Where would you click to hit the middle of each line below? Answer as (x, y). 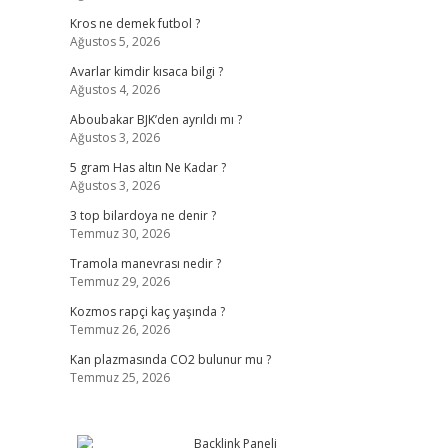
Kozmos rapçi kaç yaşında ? (147, 311)
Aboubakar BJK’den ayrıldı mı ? (155, 119)
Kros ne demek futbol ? (134, 23)
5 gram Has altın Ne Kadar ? (147, 167)
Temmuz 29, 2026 (119, 281)
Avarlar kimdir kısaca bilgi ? (146, 71)
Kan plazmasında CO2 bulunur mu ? (170, 359)
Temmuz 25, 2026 (119, 377)
